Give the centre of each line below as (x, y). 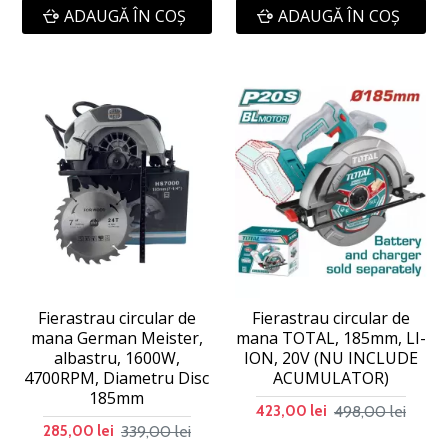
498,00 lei (369, 411)
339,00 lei (155, 431)
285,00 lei (78, 431)
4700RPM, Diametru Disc (117, 378)
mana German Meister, (116, 338)
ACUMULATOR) (330, 378)
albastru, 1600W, (116, 358)
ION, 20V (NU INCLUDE (330, 358)
